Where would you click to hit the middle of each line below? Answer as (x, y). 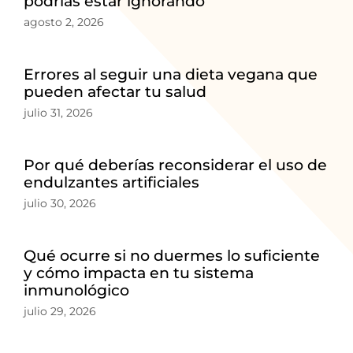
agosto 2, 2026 (64, 22)
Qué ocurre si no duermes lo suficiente (172, 255)
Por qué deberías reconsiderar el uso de (175, 165)
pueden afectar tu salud (115, 91)
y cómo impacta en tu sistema (139, 273)
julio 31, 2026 (58, 112)
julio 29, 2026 (60, 311)
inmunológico (76, 290)
